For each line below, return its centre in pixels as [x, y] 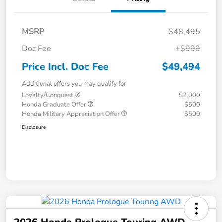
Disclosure [34, 128]
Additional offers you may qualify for [74, 84]
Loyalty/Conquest [48, 95]
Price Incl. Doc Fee [65, 67]
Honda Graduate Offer [55, 105]
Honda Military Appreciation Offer [72, 114]
